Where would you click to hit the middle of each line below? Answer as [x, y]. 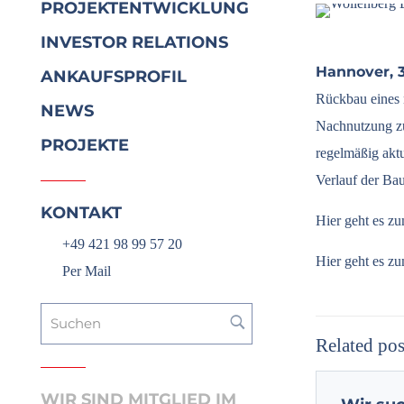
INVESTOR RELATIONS [134, 42]
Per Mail [87, 271]
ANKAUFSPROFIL [114, 77]
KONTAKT [81, 213]
